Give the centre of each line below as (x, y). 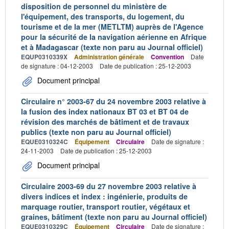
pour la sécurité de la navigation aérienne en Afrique (114, 37)
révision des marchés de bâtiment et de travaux (105, 121)
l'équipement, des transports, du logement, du (103, 16)
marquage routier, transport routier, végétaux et (106, 206)
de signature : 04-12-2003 (57, 65)
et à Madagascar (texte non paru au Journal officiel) (112, 47)
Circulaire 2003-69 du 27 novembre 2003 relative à (109, 186)
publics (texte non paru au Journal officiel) (96, 132)
